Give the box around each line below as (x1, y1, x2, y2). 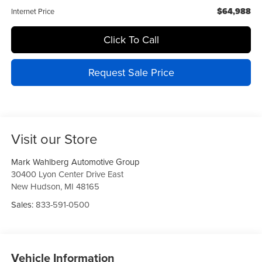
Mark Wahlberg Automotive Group (11, 156, 140, 168)
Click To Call (103, 32, 159, 47)
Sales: (11, 198, 36, 211)
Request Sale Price (88, 65, 174, 80)
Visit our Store (11, 129, 98, 149)
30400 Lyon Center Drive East (11, 168, 123, 181)
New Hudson (11, 180, 60, 193)
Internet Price (11, 6, 54, 17)
